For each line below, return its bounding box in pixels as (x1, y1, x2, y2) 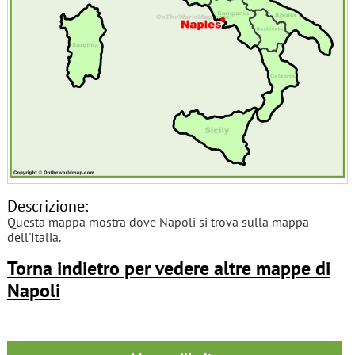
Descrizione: (6, 195, 88, 216)
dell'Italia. (6, 228, 61, 245)
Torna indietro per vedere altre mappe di (6, 255, 330, 281)
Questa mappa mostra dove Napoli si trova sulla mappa (6, 213, 309, 230)
